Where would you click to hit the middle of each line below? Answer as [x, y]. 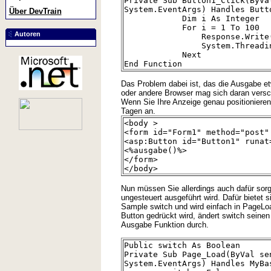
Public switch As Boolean [182, 245]
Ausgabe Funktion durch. [165, 225]
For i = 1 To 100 [191, 27]
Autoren [27, 34]
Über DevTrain [35, 11]
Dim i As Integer [191, 18]
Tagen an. [138, 111]
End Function [153, 64]
